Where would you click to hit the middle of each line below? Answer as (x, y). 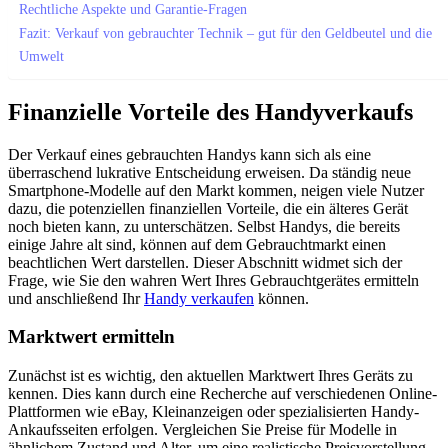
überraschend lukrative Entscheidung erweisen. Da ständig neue (209, 172)
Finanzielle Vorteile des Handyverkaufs (210, 111)
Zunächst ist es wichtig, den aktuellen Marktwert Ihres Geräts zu (210, 376)
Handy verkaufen (199, 298)
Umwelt (41, 55)
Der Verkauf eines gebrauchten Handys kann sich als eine (189, 154)
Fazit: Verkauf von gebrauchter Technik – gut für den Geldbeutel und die (225, 32)
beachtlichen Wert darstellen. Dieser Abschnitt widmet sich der (205, 262)
